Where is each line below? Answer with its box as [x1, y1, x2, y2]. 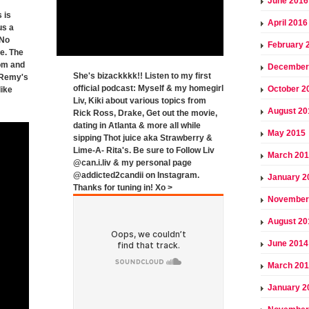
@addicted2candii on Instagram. [73, 170, 199, 180]
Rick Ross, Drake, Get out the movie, [73, 108, 217, 118]
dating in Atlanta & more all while [73, 120, 201, 130]
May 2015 [268, 128, 306, 138]
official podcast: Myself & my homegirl [73, 83, 223, 93]
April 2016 [268, 17, 308, 28]
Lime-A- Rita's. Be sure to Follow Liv [73, 145, 215, 155]
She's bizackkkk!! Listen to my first [73, 70, 211, 81]
